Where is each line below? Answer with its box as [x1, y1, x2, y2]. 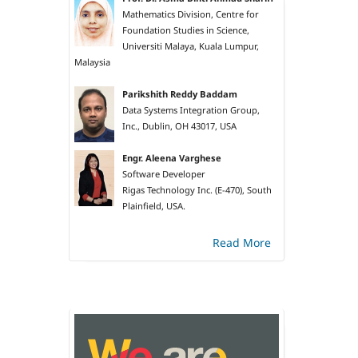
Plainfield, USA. [122, 200, 185, 213]
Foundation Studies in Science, [122, 24, 249, 37]
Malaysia [74, 56, 110, 69]
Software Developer [122, 168, 205, 181]
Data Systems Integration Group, [122, 104, 260, 117]
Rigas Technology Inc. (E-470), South [122, 184, 272, 197]
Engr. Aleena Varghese [122, 152, 221, 165]
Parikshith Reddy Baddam [122, 88, 237, 101]
